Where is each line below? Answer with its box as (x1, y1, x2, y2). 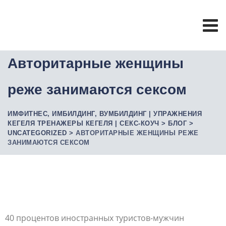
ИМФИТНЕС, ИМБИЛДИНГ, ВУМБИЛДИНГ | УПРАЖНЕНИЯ (8, 110, 202, 118)
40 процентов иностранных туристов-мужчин (5, 212, 184, 223)
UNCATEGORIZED (8, 129, 67, 137)
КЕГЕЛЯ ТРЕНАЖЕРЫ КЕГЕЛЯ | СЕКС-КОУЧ (8, 120, 159, 127)
